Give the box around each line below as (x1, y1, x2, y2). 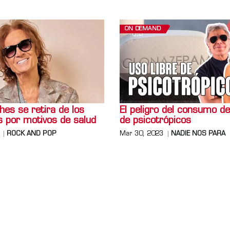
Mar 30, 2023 (120, 131, 164, 138)
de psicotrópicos (120, 116, 191, 126)
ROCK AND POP (6, 131, 56, 138)
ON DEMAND (125, 26, 161, 32)
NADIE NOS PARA (171, 131, 226, 138)
